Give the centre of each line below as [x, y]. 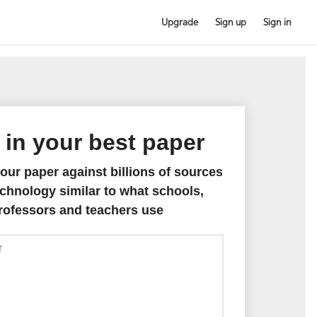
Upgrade [180, 23]
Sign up [231, 23]
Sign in [277, 23]
